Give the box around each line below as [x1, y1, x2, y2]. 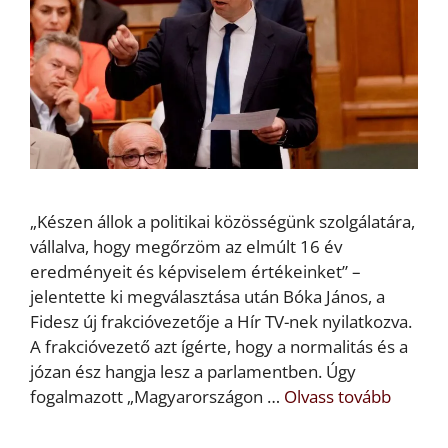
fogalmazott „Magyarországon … [30, 385, 284, 409]
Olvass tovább [284, 385, 391, 409]
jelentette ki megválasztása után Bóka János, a [30, 285, 385, 309]
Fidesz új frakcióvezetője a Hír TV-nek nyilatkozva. [30, 310, 412, 334]
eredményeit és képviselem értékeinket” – [30, 260, 361, 284]
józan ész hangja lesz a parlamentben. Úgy [30, 360, 356, 384]
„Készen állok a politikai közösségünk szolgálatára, [30, 210, 415, 234]
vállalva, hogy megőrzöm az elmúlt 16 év [30, 235, 342, 259]
